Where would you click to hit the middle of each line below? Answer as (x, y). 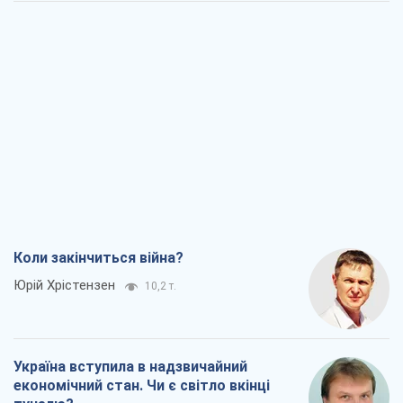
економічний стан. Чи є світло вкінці (142, 386)
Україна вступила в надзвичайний (130, 367)
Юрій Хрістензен (64, 286)
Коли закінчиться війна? (99, 258)
